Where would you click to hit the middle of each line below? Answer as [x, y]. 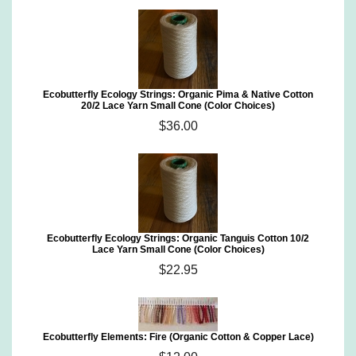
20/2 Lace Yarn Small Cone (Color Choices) [178, 106]
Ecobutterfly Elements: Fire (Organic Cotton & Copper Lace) [178, 337]
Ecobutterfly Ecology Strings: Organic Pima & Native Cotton [178, 95]
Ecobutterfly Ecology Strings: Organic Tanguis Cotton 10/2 [178, 238]
